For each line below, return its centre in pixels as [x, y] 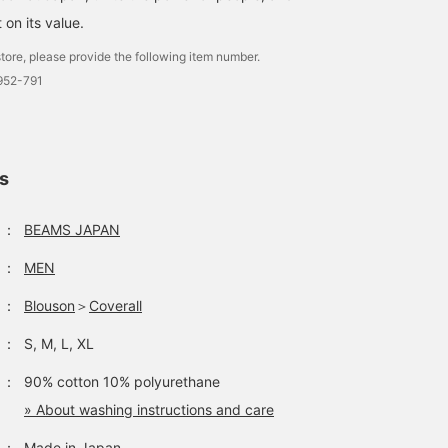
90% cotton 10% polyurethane [122, 381]
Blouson [49, 305]
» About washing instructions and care [149, 409]
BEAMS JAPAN [72, 229]
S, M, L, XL [59, 343]
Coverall [115, 305]
